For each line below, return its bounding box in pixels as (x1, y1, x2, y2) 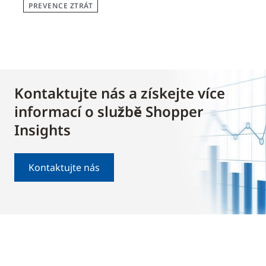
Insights (14, 120, 71, 140)
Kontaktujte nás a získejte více (14, 83, 225, 103)
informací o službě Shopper (14, 102, 204, 122)
